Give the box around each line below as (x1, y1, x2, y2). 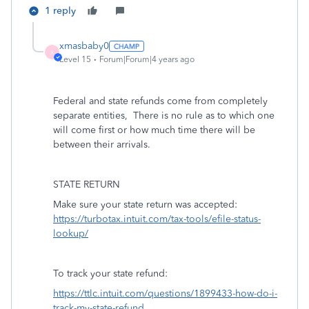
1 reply (45, 5, 76, 17)
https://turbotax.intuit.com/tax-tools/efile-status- (53, 213, 261, 225)
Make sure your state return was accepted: (53, 199, 237, 210)
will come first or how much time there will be (53, 124, 255, 136)
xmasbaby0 (59, 40, 109, 52)
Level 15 (59, 54, 91, 64)
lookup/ (53, 228, 88, 239)
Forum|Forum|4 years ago (99, 54, 195, 64)
